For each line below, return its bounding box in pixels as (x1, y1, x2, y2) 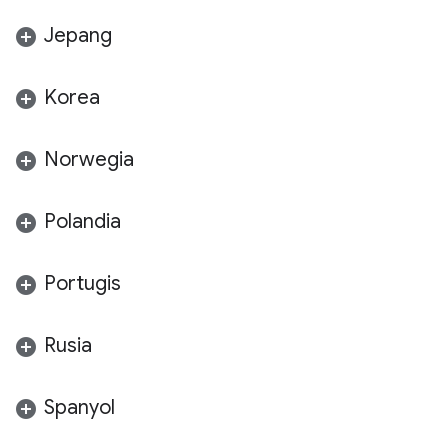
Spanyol (44, 395, 115, 420)
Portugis (44, 271, 121, 296)
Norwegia (44, 147, 134, 172)
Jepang (44, 23, 112, 48)
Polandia (44, 209, 121, 234)
